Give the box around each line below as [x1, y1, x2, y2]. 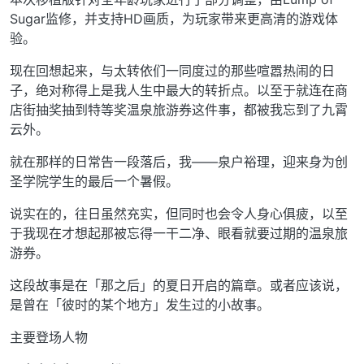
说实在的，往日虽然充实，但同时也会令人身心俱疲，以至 [10, 206, 348, 223]
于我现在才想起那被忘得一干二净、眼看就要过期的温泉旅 [10, 225, 348, 242]
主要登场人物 [10, 329, 88, 346]
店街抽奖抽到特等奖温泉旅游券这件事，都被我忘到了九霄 [10, 102, 348, 119]
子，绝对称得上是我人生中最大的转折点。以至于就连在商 [10, 82, 348, 99]
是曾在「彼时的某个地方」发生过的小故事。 [10, 297, 270, 314]
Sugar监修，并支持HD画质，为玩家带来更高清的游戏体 [10, 11, 338, 28]
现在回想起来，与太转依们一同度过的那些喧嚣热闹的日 [10, 63, 335, 80]
